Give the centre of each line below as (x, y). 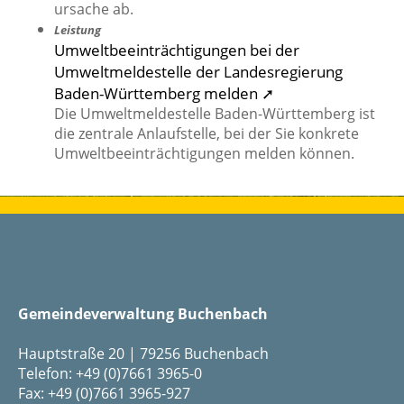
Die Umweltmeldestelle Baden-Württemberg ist (215, 114)
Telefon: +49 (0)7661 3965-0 (110, 374)
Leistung (78, 30)
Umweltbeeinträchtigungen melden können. (204, 154)
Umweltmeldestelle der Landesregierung (198, 72)
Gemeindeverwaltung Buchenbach (143, 314)
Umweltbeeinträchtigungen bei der (177, 50)
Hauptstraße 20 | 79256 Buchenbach (143, 354)
